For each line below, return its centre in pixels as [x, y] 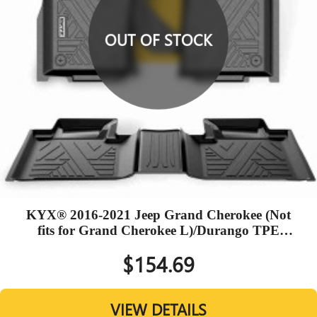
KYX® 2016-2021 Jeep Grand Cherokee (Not [158, 214]
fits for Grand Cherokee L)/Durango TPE [158, 230]
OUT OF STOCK [158, 39]
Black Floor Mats [158, 246]
